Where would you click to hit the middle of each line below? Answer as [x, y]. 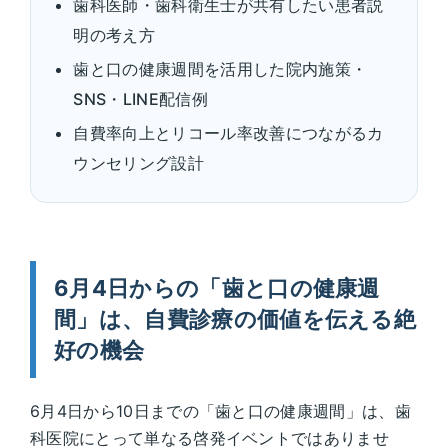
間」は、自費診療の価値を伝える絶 [235, 318]
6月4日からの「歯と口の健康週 [217, 287]
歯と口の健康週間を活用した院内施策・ [220, 68]
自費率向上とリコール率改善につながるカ [228, 132]
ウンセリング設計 [138, 162]
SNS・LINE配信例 [140, 98]
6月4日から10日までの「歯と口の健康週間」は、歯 [221, 410]
